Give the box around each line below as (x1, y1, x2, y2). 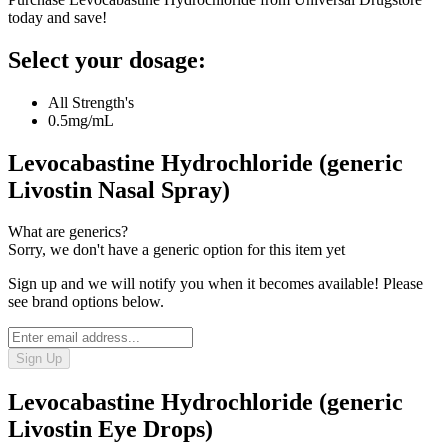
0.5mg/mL (48, 111, 114, 129)
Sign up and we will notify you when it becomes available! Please (8, 275, 423, 293)
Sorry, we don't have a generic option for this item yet (8, 241, 345, 259)
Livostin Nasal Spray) (8, 176, 230, 203)
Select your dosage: (8, 46, 206, 73)
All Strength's (48, 93, 134, 111)
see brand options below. (8, 293, 164, 311)
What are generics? (8, 223, 128, 241)
